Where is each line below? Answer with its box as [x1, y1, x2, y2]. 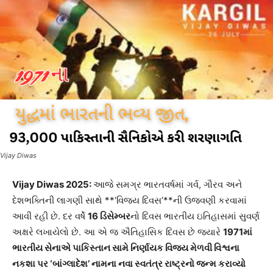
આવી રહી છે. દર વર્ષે [12, 210, 88, 222]
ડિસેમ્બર [100, 210, 130, 222]
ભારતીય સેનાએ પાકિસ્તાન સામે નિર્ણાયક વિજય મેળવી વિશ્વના [12, 242, 239, 254]
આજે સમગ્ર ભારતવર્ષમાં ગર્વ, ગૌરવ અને [93, 179, 242, 191]
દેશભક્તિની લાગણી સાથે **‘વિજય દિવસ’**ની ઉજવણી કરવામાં [12, 194, 247, 207]
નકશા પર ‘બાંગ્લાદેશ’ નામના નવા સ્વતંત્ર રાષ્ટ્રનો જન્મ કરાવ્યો [12, 258, 246, 270]
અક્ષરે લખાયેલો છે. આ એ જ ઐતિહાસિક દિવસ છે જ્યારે [12, 226, 223, 238]
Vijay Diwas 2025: [12, 179, 93, 191]
